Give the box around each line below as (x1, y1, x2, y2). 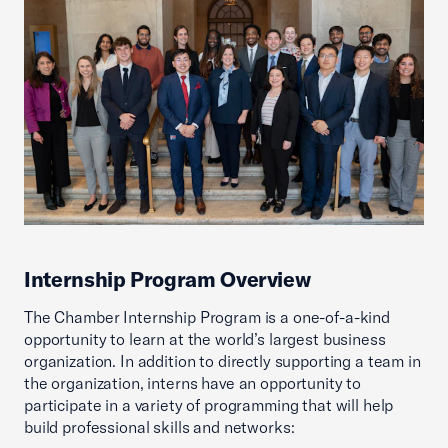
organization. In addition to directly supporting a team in (24, 350, 421, 371)
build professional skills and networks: (24, 416, 295, 437)
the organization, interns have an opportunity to (24, 372, 362, 393)
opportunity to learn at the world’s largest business (24, 328, 386, 349)
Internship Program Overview (24, 265, 311, 292)
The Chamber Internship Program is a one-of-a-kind (24, 306, 390, 327)
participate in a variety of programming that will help (24, 394, 394, 415)
